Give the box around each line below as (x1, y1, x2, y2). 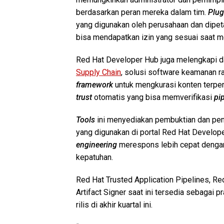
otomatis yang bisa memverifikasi (92, 92, 214, 102)
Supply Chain (76, 67, 121, 77)
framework (76, 79, 113, 89)
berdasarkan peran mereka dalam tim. (76, 7, 208, 17)
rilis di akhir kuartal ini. (76, 199, 152, 209)
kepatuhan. (76, 152, 113, 162)
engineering (76, 139, 117, 149)
